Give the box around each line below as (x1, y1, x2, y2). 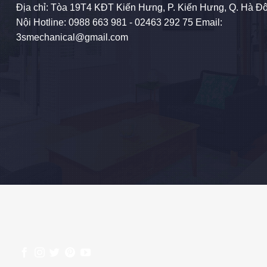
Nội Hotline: (16, 17, 69, 28)
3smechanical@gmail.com (16, 32, 129, 43)
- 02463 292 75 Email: (127, 17, 223, 28)
